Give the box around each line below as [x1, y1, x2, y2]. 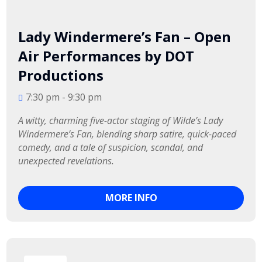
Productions [18, 65, 104, 85]
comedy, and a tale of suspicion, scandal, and [18, 141, 206, 154]
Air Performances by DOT [18, 46, 195, 66]
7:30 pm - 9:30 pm [26, 91, 102, 104]
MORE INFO [105, 191, 157, 204]
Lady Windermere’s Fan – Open [18, 27, 232, 47]
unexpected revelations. [18, 154, 115, 168]
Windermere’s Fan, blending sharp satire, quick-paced [18, 127, 239, 141]
